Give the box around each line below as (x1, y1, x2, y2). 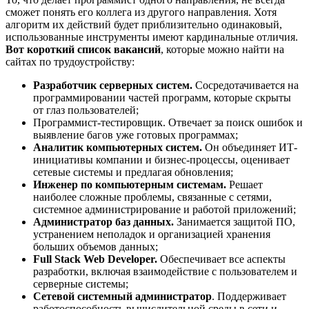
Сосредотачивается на (192, 79, 299, 91)
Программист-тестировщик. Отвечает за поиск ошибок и (33, 116, 303, 128)
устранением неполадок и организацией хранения (33, 228, 270, 240)
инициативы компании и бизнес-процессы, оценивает (33, 153, 290, 166)
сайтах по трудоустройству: (6, 55, 134, 68)
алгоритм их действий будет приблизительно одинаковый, (6, 18, 282, 30)
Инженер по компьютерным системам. (33, 178, 226, 190)
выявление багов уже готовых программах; (33, 128, 238, 141)
